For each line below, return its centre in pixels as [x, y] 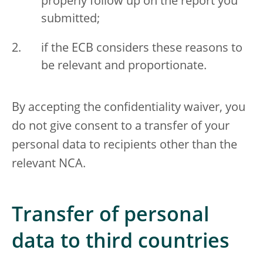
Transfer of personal [110, 216]
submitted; [70, 20]
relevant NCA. [49, 165]
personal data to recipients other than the [124, 146]
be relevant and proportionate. [124, 67]
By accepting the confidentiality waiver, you [129, 108]
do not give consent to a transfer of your [121, 127]
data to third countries [121, 243]
